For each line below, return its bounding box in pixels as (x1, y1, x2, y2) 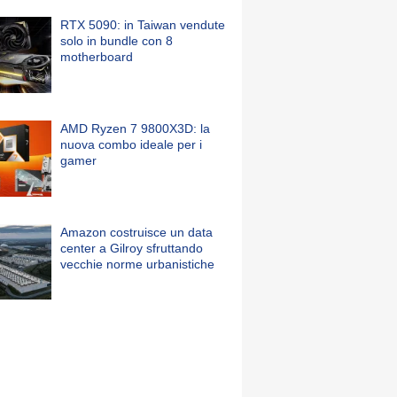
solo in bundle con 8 (60, 34, 173, 49)
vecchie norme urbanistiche (60, 256, 214, 271)
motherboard (60, 50, 133, 65)
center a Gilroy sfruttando (60, 240, 203, 255)
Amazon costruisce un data (60, 224, 213, 239)
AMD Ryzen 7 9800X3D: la (60, 121, 210, 136)
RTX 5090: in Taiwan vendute (60, 18, 225, 33)
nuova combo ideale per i (60, 136, 202, 152)
